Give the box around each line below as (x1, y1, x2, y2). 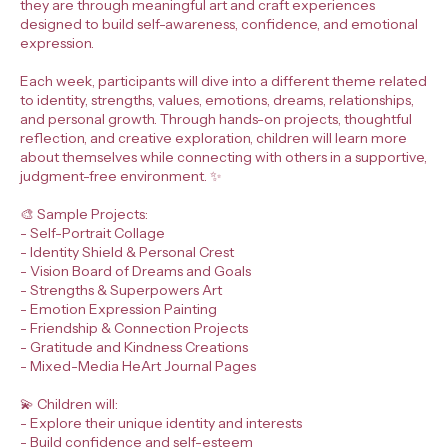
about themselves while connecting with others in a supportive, (20, 147, 427, 166)
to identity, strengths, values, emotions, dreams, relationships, (20, 90, 414, 109)
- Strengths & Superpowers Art (20, 280, 222, 299)
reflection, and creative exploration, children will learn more (20, 128, 407, 147)
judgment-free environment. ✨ (20, 166, 222, 185)
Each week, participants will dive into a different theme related (20, 71, 427, 90)
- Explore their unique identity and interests (20, 413, 302, 432)
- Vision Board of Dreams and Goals (20, 261, 251, 280)
